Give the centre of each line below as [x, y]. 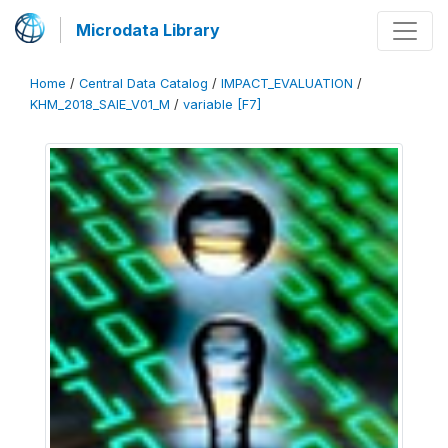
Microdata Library [148, 30]
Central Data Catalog [143, 83]
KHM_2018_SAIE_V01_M [100, 104]
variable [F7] [222, 104]
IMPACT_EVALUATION [287, 83]
